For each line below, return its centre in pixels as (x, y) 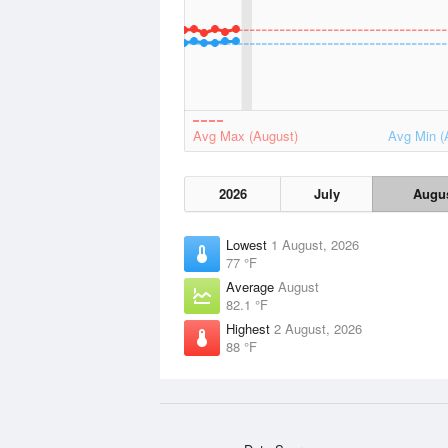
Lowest (248, 244)
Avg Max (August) (245, 135)
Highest (250, 328)
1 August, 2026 (315, 244)
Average (252, 286)
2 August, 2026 (318, 328)
